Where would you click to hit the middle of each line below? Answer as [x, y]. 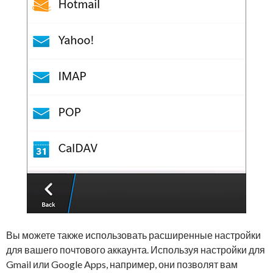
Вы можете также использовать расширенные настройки [133, 235]
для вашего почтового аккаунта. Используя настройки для [136, 250]
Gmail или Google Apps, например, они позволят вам [122, 264]
